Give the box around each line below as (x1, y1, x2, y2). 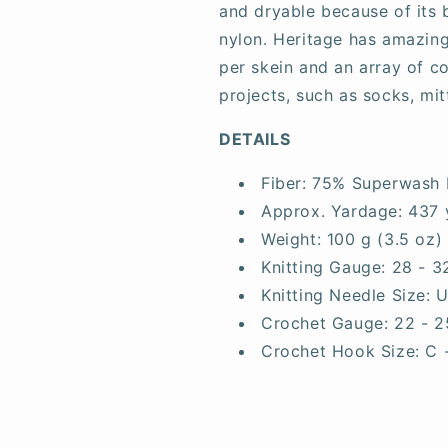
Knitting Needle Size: (261, 285, 431, 305)
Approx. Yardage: (261, 201, 403, 221)
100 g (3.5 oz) (326, 229, 443, 249)
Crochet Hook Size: (261, 341, 420, 361)
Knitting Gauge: (261, 257, 386, 277)
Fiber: (261, 173, 307, 193)
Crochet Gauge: (261, 313, 389, 333)
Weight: (261, 229, 322, 249)
